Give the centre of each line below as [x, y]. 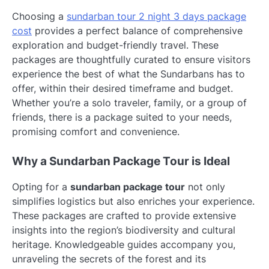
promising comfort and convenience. [96, 131]
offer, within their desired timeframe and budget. [122, 88]
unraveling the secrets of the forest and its [109, 258]
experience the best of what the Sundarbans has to [128, 74]
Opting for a [41, 186]
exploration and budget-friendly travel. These [115, 45]
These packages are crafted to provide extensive [124, 215]
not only [205, 186]
